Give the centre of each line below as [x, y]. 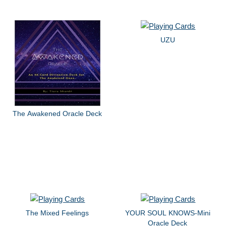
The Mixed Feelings [57, 213]
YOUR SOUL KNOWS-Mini [167, 213]
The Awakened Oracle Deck [57, 114]
